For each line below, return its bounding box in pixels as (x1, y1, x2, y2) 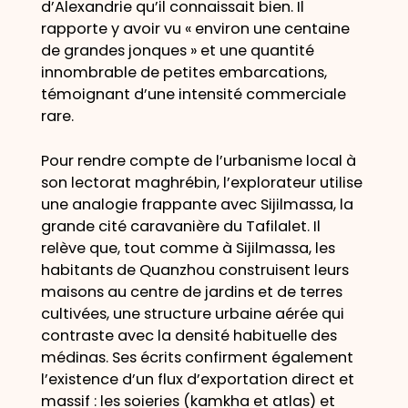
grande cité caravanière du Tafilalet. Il (40, 215, 321, 237)
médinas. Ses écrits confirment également (40, 346, 353, 368)
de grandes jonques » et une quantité (40, 40, 314, 62)
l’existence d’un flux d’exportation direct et (40, 368, 354, 390)
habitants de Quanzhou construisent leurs (40, 259, 349, 280)
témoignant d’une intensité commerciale (40, 84, 346, 106)
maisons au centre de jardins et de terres (40, 280, 342, 302)
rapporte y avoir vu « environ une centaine (40, 18, 350, 40)
